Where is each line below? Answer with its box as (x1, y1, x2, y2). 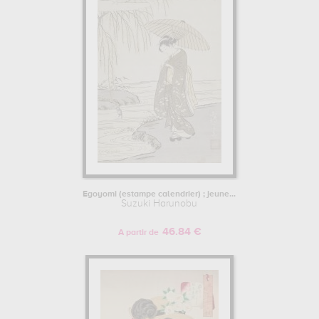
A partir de (117, 229, 159, 237)
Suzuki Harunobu (121, 199, 198, 209)
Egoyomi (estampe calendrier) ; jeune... (83, 190, 236, 199)
